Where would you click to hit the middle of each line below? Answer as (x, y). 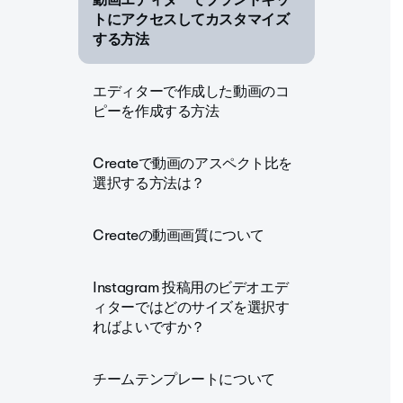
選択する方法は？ (149, 183)
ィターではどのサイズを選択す (191, 307)
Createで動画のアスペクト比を (193, 163)
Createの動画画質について (179, 235)
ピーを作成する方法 (156, 111)
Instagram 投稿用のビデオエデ (191, 287)
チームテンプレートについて (184, 379)
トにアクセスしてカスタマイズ (191, 19)
